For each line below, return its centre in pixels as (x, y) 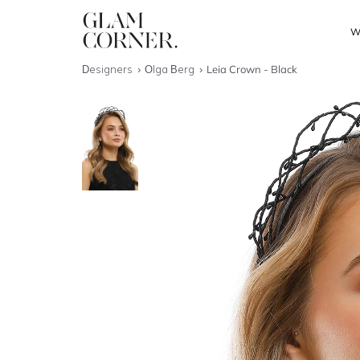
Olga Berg (171, 69)
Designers (108, 69)
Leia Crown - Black (252, 69)
